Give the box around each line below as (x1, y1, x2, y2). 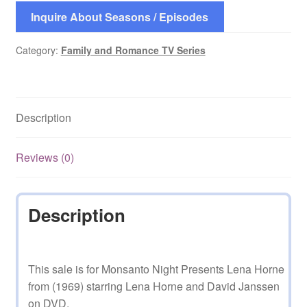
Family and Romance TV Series (60, 42, 206, 57)
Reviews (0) (15, 149, 74, 165)
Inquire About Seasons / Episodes (31, 8, 209, 25)
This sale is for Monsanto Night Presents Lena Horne (27, 261, 284, 278)
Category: (15, 42, 61, 57)
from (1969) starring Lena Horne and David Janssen (27, 278, 280, 295)
